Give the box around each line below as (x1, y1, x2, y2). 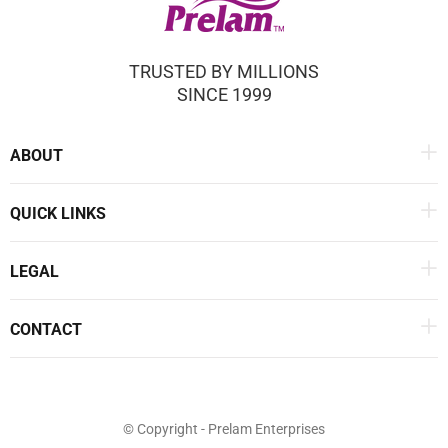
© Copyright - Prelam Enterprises (123, 421, 325, 437)
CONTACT (10, 320, 82, 339)
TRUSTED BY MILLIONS (129, 61, 319, 82)
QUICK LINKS (10, 204, 106, 223)
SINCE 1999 (176, 84, 272, 105)
